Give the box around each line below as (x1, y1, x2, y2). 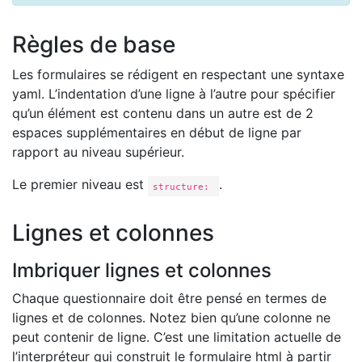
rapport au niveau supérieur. (12, 144, 184, 161)
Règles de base (12, 31, 175, 59)
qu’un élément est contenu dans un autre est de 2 (12, 105, 314, 122)
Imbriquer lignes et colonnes (12, 259, 271, 283)
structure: (152, 180, 215, 192)
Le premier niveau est (12, 176, 148, 193)
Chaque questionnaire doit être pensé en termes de (12, 290, 326, 307)
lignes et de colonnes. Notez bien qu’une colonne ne (12, 309, 330, 326)
